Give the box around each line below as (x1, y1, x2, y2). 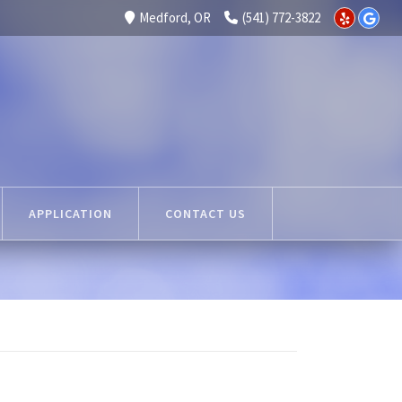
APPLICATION (29, 205, 112, 222)
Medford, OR (139, 9, 211, 26)
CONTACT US (165, 205, 246, 222)
